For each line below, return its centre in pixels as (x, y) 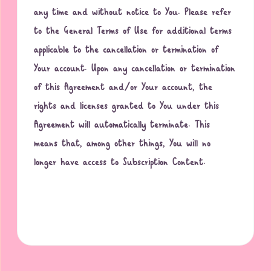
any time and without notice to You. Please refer (133, 14)
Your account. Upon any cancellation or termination (135, 70)
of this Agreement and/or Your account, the (123, 89)
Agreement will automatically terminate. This (122, 126)
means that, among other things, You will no (122, 145)
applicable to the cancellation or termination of (126, 51)
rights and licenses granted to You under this (127, 107)
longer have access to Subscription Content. (120, 164)
